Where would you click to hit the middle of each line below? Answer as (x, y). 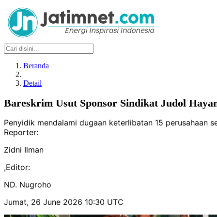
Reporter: (21, 132)
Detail (32, 83)
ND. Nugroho (28, 185)
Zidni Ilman (24, 150)
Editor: (18, 167)
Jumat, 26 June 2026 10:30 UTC (64, 202)
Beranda (36, 66)
